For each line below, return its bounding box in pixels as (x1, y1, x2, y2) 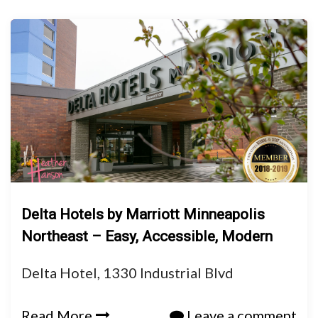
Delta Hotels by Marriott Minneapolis (21, 206, 265, 223)
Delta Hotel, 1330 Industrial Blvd (21, 264, 234, 281)
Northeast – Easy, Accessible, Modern (21, 228, 273, 245)
